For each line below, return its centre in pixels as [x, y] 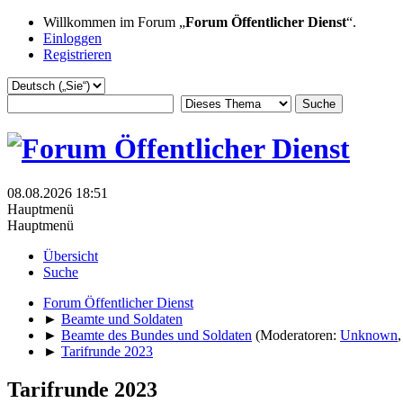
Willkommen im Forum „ [114, 22]
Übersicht [71, 255]
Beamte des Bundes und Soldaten [157, 335]
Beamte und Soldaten [122, 318]
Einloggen [72, 38]
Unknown [369, 335]
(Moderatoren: [298, 335]
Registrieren [77, 54]
